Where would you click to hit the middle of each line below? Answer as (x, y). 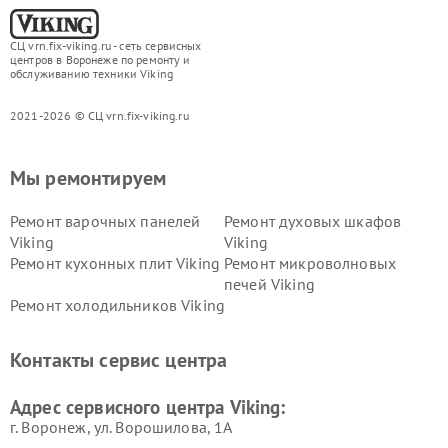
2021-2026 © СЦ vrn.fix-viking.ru (99, 115)
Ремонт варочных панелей (105, 221)
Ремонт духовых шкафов (313, 221)
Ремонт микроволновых (310, 263)
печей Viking (269, 284)
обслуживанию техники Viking (92, 73)
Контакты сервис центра (119, 360)
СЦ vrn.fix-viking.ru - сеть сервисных (106, 45)
